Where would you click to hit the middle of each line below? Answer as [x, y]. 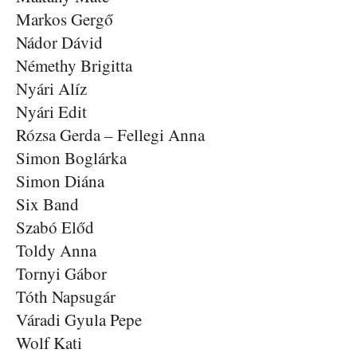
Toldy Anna [56, 250]
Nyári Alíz [51, 88]
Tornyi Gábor [61, 273]
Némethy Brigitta [74, 65]
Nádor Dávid [59, 42]
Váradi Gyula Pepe [79, 320]
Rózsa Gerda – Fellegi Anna [110, 135]
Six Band [47, 204]
